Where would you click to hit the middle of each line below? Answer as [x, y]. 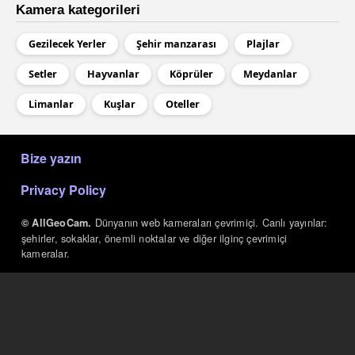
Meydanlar [270, 74]
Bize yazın [51, 158]
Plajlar [263, 44]
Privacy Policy [63, 189]
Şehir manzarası [176, 44]
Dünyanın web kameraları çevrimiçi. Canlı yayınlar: [211, 222]
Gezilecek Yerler [67, 44]
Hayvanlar [113, 74]
